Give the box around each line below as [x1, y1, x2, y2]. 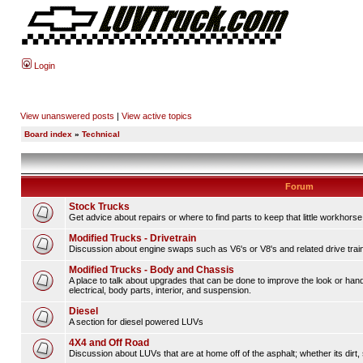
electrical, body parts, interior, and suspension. [69, 285, 251, 295]
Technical [82, 130, 120, 139]
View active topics [122, 111, 192, 121]
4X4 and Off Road [69, 337, 149, 348]
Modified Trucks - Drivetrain [69, 233, 196, 244]
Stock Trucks [69, 201, 130, 212]
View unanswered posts [20, 111, 114, 121]
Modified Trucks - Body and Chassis [69, 264, 234, 275]
